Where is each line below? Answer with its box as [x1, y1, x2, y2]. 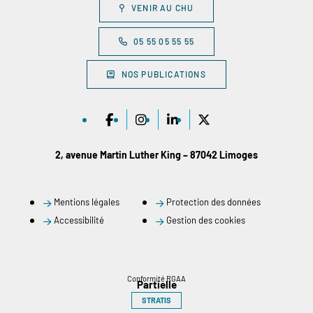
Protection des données [166, 196, 261, 208]
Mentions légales [54, 196, 119, 208]
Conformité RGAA [127, 274, 186, 283]
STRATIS [142, 296, 171, 305]
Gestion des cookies [166, 214, 245, 226]
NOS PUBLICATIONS [121, 69, 206, 79]
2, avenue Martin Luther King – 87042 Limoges [55, 149, 258, 161]
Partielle [136, 278, 177, 291]
